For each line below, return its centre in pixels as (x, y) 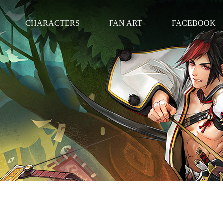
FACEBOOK (194, 23)
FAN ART (126, 23)
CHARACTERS (53, 23)
